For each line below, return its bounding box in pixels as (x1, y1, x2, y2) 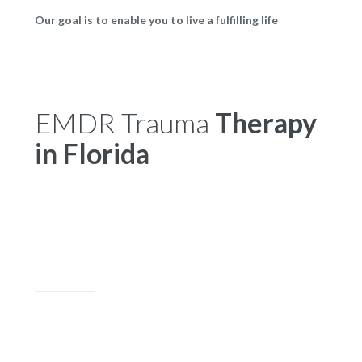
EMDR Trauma (34, 106, 215, 140)
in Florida (34, 137, 149, 170)
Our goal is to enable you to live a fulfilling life (34, 13, 278, 27)
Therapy (214, 106, 317, 140)
